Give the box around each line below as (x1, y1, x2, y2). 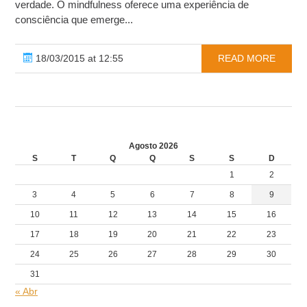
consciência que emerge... (15, 14, 134, 26)
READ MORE (217, 53, 275, 64)
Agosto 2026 (128, 141, 178, 151)
